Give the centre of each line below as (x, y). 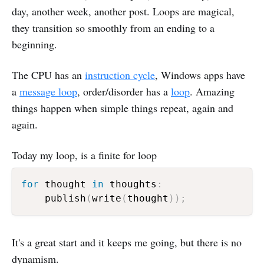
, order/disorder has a (124, 91)
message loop (48, 91)
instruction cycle (120, 75)
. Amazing (212, 91)
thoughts (130, 184)
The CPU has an (48, 75)
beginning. (34, 44)
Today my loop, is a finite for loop (84, 155)
